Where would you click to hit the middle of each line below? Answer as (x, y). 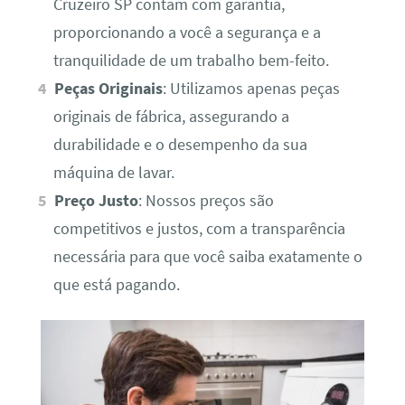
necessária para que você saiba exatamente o (207, 257)
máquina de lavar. (113, 173)
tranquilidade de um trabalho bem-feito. (191, 61)
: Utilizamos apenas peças (252, 89)
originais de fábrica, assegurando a (171, 117)
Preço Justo (97, 201)
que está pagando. (116, 285)
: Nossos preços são (207, 201)
